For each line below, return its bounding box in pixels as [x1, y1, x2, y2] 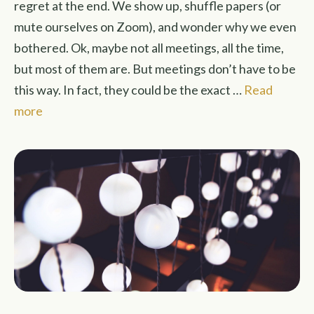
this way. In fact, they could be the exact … [14, 82, 244, 97]
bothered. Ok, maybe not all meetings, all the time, [14, 40, 284, 55]
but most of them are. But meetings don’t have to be [14, 61, 296, 76]
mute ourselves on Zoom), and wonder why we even [14, 19, 296, 34]
